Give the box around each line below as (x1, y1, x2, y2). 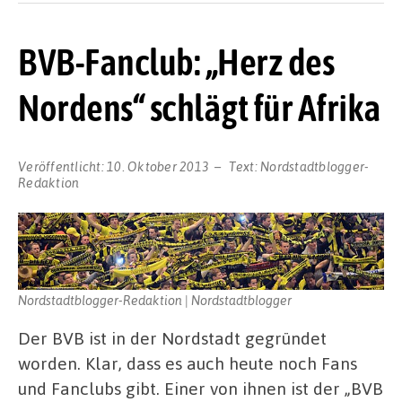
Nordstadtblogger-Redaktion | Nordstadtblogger (18, 291, 292, 308)
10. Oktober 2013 (107, 157, 209, 174)
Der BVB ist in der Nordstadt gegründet (18, 326, 327, 349)
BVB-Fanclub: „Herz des (18, 40, 334, 84)
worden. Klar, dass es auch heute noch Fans (18, 351, 357, 374)
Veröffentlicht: (18, 157, 107, 174)
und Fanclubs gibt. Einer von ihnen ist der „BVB (18, 376, 383, 399)
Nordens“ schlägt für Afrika (18, 86, 381, 130)
